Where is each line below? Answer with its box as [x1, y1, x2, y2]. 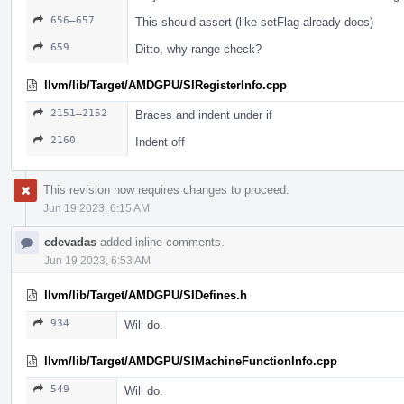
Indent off [135, 134, 185, 149]
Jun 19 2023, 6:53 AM [44, 253, 151, 267]
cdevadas [44, 234, 96, 249]
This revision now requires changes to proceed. [43, 182, 289, 197]
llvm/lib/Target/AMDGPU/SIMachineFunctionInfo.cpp [44, 353, 337, 368]
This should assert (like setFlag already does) [135, 14, 373, 29]
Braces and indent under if [135, 107, 272, 122]
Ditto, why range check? [135, 41, 262, 56]
